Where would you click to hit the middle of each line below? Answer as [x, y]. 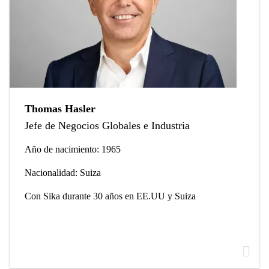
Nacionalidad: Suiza [63, 173]
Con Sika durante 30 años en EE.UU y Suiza [110, 196]
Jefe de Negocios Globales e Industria [107, 126]
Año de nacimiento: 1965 [73, 150]
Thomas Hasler [60, 109]
